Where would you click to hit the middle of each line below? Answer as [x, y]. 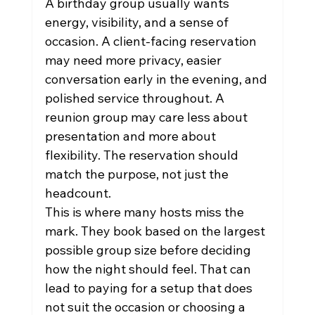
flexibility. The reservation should [143, 155]
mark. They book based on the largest [156, 231]
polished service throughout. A [136, 98]
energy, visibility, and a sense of [138, 22]
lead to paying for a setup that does [150, 288]
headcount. [78, 193]
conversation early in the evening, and [157, 79]
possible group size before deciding [149, 250]
